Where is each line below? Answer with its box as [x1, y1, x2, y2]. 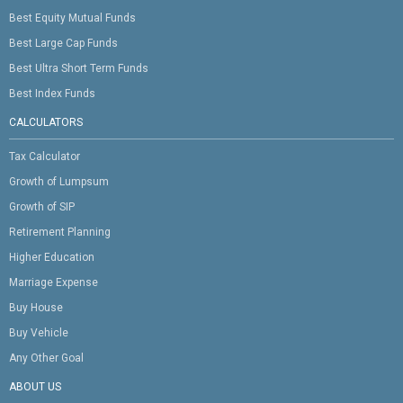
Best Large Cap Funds [9, 36, 118, 49]
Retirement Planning [9, 225, 111, 238]
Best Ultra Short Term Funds [9, 61, 148, 75]
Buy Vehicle [9, 326, 68, 339]
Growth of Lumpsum [9, 175, 109, 188]
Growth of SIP [9, 200, 75, 213]
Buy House [9, 300, 63, 314]
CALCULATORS [9, 115, 83, 129]
